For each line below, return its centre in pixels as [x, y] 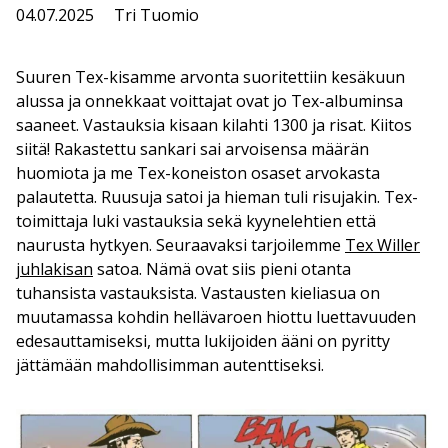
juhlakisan [54, 268]
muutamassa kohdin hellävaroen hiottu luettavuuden [216, 316]
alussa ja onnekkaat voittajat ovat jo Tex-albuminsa [209, 100]
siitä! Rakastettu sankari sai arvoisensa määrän [192, 148]
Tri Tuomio [156, 14]
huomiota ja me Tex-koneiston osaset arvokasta [198, 172]
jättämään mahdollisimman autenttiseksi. [170, 364]
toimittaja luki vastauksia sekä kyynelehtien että [196, 220]
